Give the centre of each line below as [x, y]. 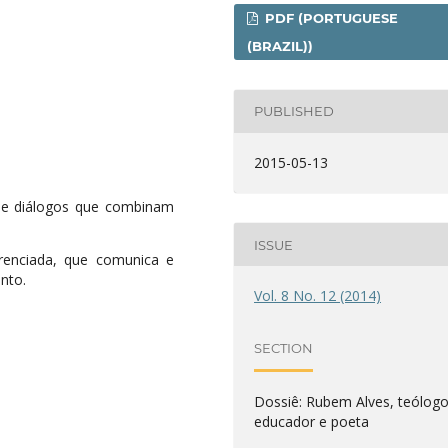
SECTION [284, 347]
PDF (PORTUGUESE [330, 17]
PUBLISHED [294, 111]
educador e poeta [312, 422]
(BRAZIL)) [280, 45]
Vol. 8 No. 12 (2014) [318, 296]
